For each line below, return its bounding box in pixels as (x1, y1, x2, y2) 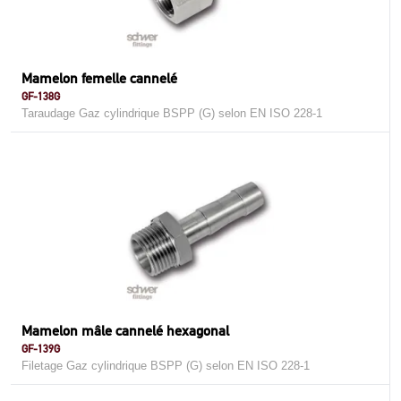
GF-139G (21, 342, 60, 355)
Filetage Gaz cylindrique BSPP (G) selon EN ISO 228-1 (21, 359, 310, 372)
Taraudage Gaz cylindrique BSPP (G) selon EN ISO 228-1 (21, 107, 322, 120)
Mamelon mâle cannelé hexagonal (21, 322, 229, 339)
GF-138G (21, 90, 60, 103)
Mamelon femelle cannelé (21, 70, 177, 87)
